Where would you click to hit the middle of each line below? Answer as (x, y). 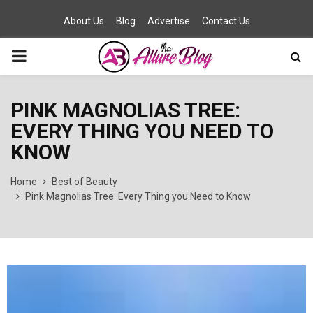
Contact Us (226, 21)
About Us (83, 21)
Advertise (168, 21)
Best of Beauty (85, 182)
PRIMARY (46, 56)
